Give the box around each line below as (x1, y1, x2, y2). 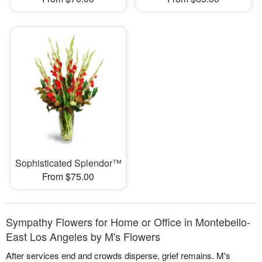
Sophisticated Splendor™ (15, 156, 122, 170)
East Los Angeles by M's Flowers (6, 228, 160, 244)
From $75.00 (42, 169, 95, 183)
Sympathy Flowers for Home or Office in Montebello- (6, 213, 250, 229)
